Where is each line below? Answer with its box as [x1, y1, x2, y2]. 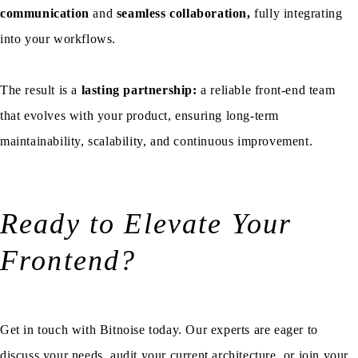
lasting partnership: [81, 83, 197, 97]
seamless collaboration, [116, 6, 251, 21]
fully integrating [250, 6, 343, 21]
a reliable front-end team [197, 83, 336, 97]
